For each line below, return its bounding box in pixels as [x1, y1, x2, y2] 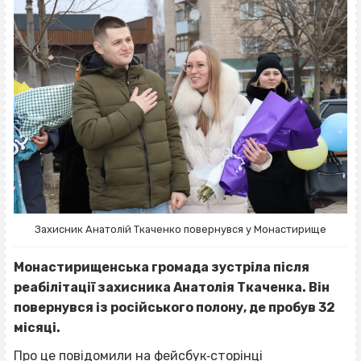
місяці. [14, 320, 60, 336]
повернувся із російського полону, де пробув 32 [14, 300, 335, 316]
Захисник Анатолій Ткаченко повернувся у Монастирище [35, 223, 326, 236]
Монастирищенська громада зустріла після [14, 259, 309, 276]
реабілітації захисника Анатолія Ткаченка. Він [14, 280, 330, 296]
